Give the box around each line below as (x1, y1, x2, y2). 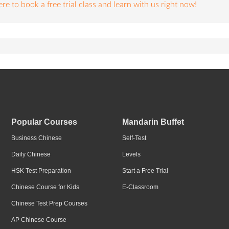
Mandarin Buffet (122, 118, 184, 126)
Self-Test (122, 134, 146, 142)
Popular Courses (11, 118, 77, 126)
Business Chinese (11, 134, 62, 142)
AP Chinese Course (11, 216, 66, 223)
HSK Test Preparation (11, 167, 71, 174)
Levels (122, 151, 141, 158)
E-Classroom (122, 184, 158, 191)
